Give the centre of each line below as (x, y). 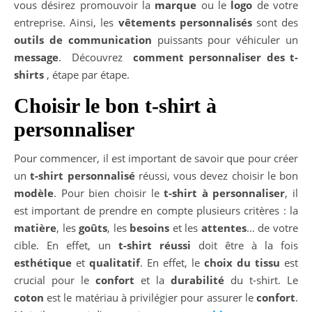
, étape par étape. (87, 75)
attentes (224, 228)
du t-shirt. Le (261, 280)
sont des (275, 23)
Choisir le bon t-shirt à (115, 106)
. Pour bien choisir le (109, 193)
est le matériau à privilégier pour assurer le (150, 298)
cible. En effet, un (66, 245)
